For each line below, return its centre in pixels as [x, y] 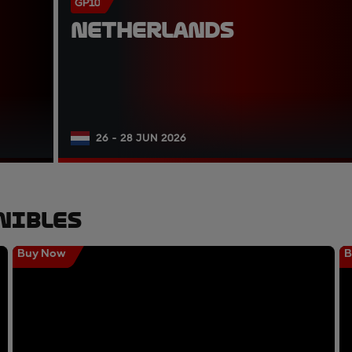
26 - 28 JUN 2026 [141, 138]
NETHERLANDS [152, 30]
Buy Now [42, 253]
